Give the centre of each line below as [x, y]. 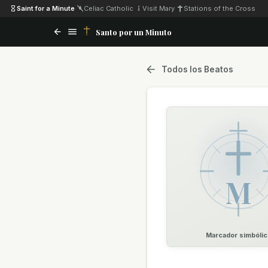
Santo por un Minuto [134, 32]
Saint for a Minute [46, 8]
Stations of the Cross [220, 8]
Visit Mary [159, 8]
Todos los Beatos [197, 69]
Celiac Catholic [109, 8]
